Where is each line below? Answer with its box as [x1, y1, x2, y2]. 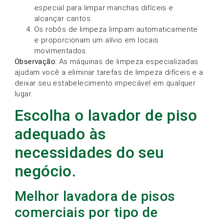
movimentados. [34, 46, 88, 55]
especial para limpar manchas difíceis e [34, 3, 174, 12]
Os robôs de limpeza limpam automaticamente [34, 24, 198, 34]
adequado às [15, 124, 106, 143]
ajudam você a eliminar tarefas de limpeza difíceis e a [15, 67, 203, 77]
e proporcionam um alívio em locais [34, 35, 159, 44]
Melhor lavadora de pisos [15, 188, 175, 204]
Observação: [15, 57, 57, 66]
